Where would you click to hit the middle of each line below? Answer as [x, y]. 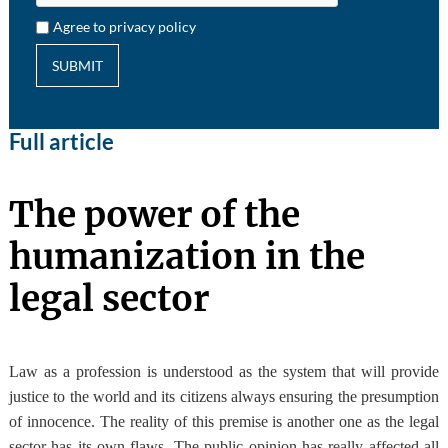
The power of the [154, 215]
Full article [61, 142]
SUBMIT [77, 66]
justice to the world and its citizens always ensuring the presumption [224, 397]
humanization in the [186, 257]
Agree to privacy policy [125, 27]
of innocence [49, 422]
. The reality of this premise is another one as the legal [265, 422]
